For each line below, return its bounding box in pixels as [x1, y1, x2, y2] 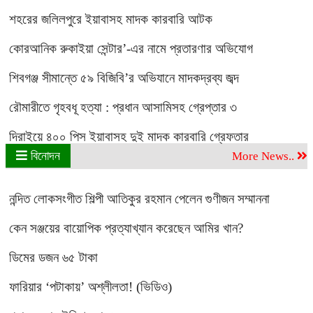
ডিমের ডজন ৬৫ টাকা [9, 250, 98, 265]
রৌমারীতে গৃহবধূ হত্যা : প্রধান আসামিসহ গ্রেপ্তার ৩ [9, 100, 237, 115]
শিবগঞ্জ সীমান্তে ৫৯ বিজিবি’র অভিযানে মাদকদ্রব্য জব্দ [9, 71, 239, 85]
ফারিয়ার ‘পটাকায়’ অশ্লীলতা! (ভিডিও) [9, 279, 172, 294]
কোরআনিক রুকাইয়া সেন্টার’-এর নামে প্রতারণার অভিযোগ [9, 41, 253, 56]
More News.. [232, 150, 297, 163]
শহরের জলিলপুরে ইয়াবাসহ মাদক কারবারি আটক [9, 12, 212, 27]
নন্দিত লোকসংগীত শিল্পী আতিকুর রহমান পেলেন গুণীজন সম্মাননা [9, 191, 270, 206]
